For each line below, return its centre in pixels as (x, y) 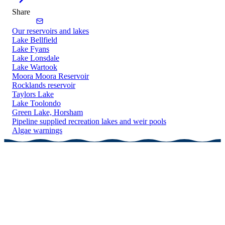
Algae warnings (37, 131)
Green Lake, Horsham (47, 113)
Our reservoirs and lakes (50, 31)
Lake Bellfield (35, 40)
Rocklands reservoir (44, 85)
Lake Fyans (31, 49)
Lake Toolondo (36, 103)
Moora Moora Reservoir (50, 76)
